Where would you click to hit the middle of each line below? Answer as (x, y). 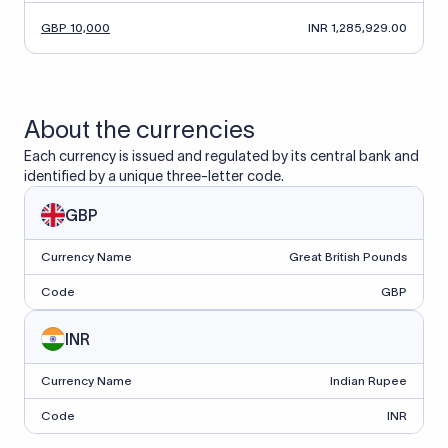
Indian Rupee (368, 380)
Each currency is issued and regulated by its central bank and (221, 156)
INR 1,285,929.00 (357, 27)
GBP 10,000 (75, 27)
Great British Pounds (348, 256)
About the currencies (139, 129)
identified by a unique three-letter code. (154, 176)
